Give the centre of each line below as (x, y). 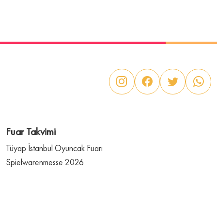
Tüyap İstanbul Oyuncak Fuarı (54, 148)
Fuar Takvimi (31, 131)
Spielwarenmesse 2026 (45, 162)
